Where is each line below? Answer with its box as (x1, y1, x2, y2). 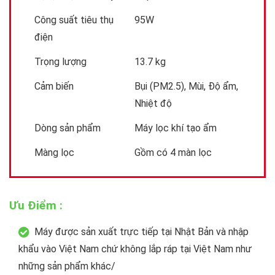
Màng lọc (34, 146, 74, 158)
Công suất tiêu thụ (34, 14, 114, 26)
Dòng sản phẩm (34, 122, 101, 134)
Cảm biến (34, 80, 74, 92)
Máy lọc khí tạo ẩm (134, 122, 217, 134)
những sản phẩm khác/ (18, 260, 115, 272)
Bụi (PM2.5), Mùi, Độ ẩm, (134, 80, 238, 92)
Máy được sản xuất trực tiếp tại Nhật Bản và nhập (34, 225, 249, 238)
